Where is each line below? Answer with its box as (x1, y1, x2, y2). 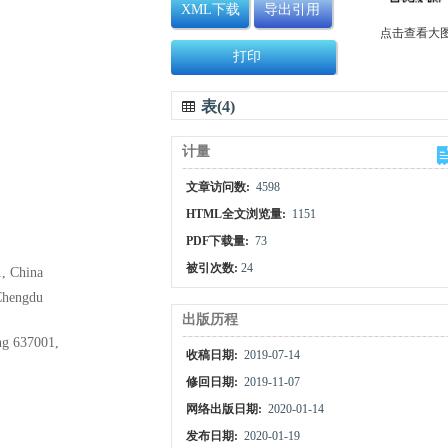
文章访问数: (186, 181, 254, 194)
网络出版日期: (186, 403, 266, 416)
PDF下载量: (186, 235, 253, 248)
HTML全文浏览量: (186, 208, 290, 221)
